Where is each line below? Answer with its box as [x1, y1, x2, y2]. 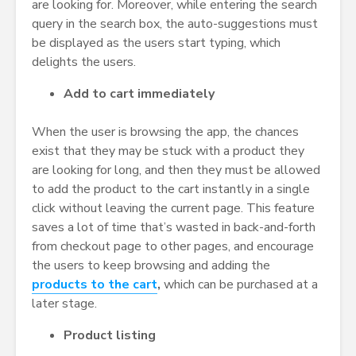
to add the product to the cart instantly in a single [32, 180, 310, 198]
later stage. [32, 294, 97, 312]
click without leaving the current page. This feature [32, 199, 315, 217]
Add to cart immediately [64, 84, 215, 103]
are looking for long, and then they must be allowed [32, 161, 320, 179]
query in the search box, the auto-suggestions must [32, 14, 318, 33]
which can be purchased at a [161, 275, 318, 293]
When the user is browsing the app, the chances [32, 122, 299, 141]
